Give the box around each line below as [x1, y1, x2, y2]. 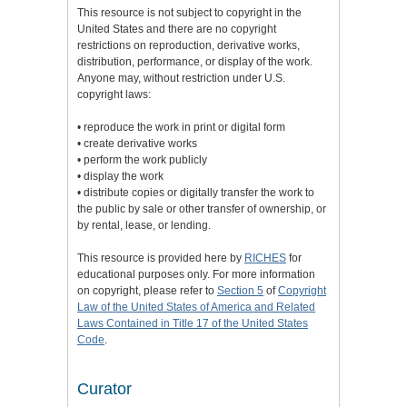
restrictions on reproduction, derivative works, [77, 39, 300, 53]
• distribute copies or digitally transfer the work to [77, 186, 314, 200]
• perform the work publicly [77, 154, 207, 167]
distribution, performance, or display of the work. [77, 55, 313, 69]
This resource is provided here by [77, 252, 244, 265]
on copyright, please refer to [77, 284, 217, 298]
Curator [77, 380, 132, 399]
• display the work [77, 170, 164, 184]
